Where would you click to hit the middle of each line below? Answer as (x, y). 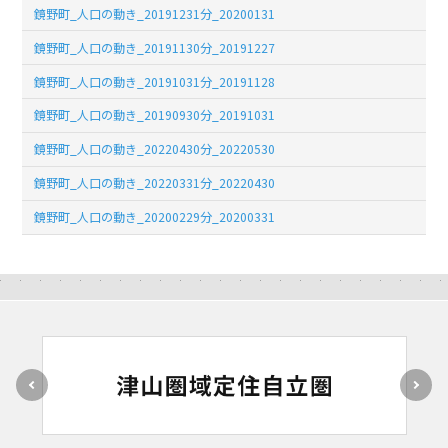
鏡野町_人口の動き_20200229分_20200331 (155, 217)
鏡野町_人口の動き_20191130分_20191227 (155, 47)
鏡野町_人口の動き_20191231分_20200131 (155, 13)
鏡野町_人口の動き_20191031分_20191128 (155, 81)
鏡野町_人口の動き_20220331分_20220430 (155, 183)
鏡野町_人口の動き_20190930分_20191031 (155, 115)
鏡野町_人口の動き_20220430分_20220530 (155, 149)
